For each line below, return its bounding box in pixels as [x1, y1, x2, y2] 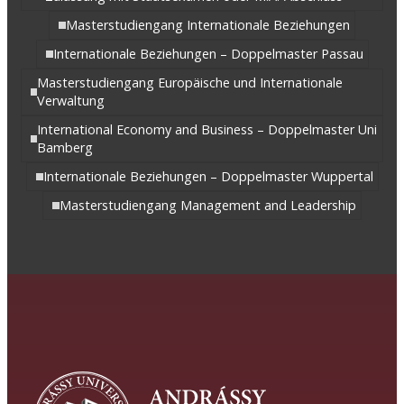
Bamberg [36, 139, 93, 157]
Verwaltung [37, 92, 106, 110]
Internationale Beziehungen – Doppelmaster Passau [52, 45, 363, 63]
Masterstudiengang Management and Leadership [60, 197, 356, 215]
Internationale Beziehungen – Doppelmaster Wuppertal [42, 168, 373, 186]
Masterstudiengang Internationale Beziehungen [66, 16, 350, 34]
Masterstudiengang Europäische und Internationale [37, 74, 344, 92]
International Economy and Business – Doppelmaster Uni [36, 121, 377, 139]
